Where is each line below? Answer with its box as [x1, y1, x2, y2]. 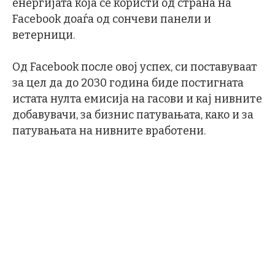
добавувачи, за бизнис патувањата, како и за [12, 108, 254, 122]
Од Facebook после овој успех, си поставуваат [12, 60, 257, 74]
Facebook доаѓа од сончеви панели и [12, 12, 211, 26]
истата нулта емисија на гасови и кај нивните [12, 92, 262, 106]
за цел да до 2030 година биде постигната [12, 76, 244, 90]
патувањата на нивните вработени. [12, 124, 206, 138]
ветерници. [12, 28, 75, 42]
